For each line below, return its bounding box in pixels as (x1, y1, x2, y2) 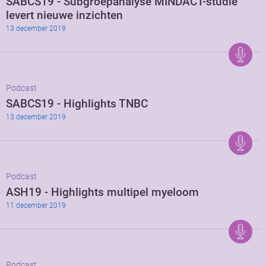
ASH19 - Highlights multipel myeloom (6, 185, 199, 199)
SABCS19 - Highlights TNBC (6, 97, 148, 111)
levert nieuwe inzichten (6, 8, 123, 23)
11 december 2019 (6, 201, 66, 210)
